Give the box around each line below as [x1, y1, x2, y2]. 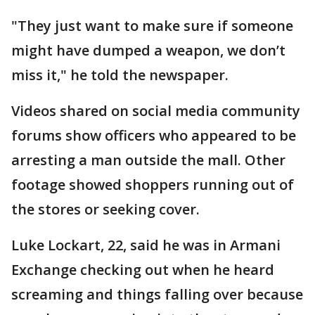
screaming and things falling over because [11, 285, 303, 304]
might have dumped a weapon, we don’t [11, 41, 285, 60]
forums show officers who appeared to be [11, 126, 296, 145]
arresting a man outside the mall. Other [11, 150, 285, 169]
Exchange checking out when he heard [11, 260, 274, 279]
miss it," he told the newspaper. [11, 65, 229, 84]
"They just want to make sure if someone [11, 16, 293, 35]
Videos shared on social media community [11, 101, 300, 120]
